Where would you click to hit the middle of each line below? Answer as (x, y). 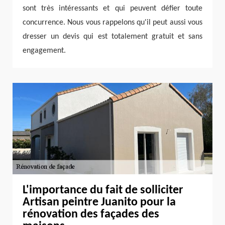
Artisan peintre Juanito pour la (99, 203)
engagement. (44, 50)
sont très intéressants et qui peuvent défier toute (113, 8)
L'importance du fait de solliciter (103, 191)
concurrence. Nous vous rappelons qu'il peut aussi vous (113, 22)
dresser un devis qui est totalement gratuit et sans (113, 36)
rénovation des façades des (91, 215)
